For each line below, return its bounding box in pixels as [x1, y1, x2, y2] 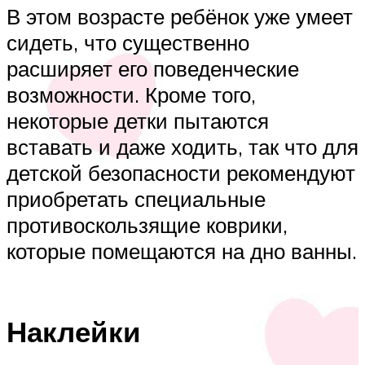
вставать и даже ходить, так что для [7, 134, 358, 161]
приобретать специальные [7, 186, 266, 213]
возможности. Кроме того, [7, 81, 256, 108]
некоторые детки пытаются [7, 108, 269, 134]
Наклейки [7, 314, 141, 350]
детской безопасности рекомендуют [7, 160, 355, 187]
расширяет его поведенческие [7, 55, 299, 82]
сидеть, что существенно [7, 29, 249, 56]
